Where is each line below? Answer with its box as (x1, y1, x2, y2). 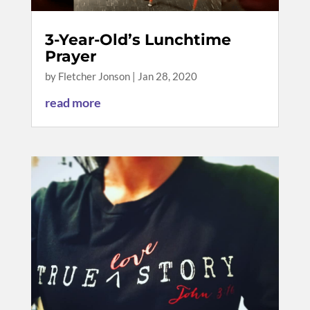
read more (44, 95, 101, 111)
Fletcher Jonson (57, 70, 130, 83)
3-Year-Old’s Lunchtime (44, 30, 231, 50)
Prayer (44, 47, 96, 66)
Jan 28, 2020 (137, 70, 197, 83)
